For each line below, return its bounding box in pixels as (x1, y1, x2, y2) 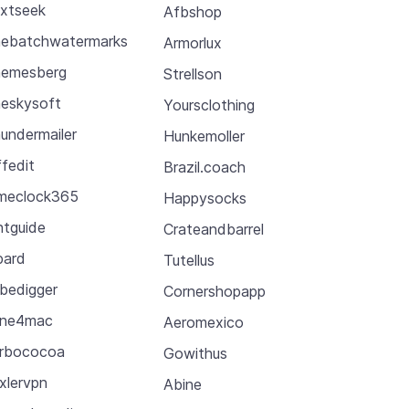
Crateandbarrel (163, 219, 264, 238)
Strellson (163, 64, 222, 83)
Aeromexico (163, 312, 244, 331)
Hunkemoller (163, 126, 245, 145)
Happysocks (163, 188, 246, 207)
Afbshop (163, 2, 222, 21)
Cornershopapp (163, 281, 266, 300)
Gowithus (163, 343, 227, 362)
